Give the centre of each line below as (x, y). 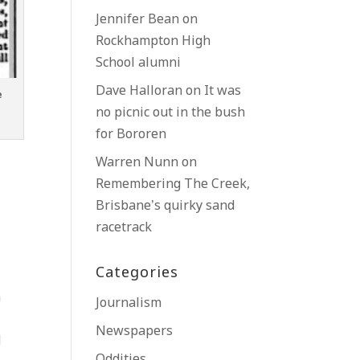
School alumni (139, 63)
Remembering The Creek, (173, 184)
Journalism (129, 303)
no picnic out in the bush (171, 113)
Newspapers (135, 331)
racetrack (124, 228)
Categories (137, 273)
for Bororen (131, 135)
